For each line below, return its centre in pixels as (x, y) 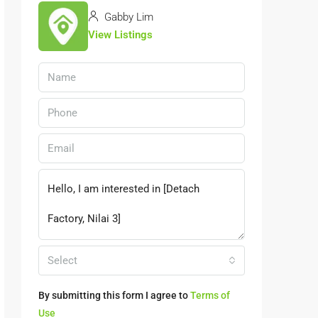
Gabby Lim (127, 17)
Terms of (210, 296)
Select (62, 261)
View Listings (120, 35)
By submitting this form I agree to (114, 296)
